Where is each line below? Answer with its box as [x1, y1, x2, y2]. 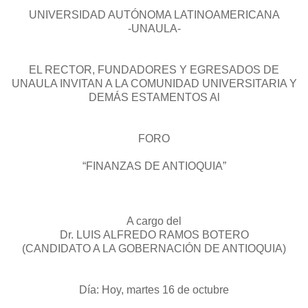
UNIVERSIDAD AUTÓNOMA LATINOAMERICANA [28, 9, 280, 21]
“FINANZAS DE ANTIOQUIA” [82, 160, 226, 173]
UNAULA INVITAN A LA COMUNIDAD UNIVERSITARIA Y [11, 78, 297, 90]
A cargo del [126, 215, 181, 228]
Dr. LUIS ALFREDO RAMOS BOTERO [59, 229, 249, 241]
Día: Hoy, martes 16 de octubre [79, 284, 229, 296]
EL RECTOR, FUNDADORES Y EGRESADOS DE [29, 64, 279, 76]
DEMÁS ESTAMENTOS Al [88, 91, 220, 104]
